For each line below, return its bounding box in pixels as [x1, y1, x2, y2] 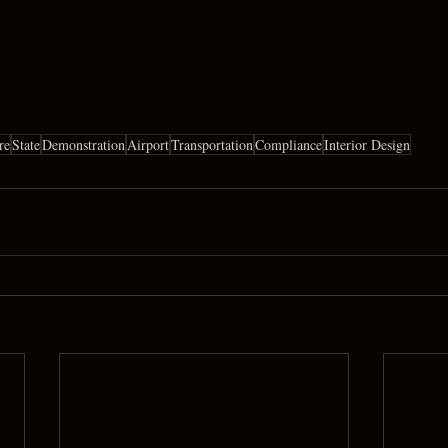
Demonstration [42, 135, 125, 155]
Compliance [255, 135, 322, 155]
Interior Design [324, 135, 410, 155]
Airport [127, 135, 169, 155]
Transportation [171, 135, 253, 155]
